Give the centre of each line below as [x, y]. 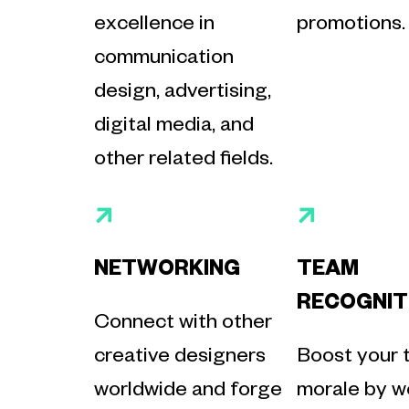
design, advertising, [182, 94]
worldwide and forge [188, 392]
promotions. [351, 26]
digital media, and [173, 127]
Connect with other [183, 325]
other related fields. [183, 161]
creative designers [179, 358]
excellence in [154, 26]
